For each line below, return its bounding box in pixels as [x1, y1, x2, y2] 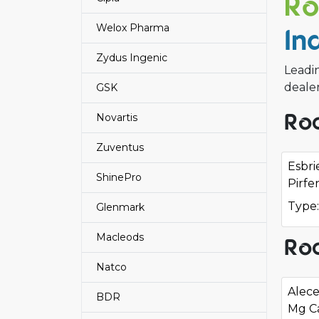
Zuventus [96, 141, 144, 154]
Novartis [96, 111, 137, 124]
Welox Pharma [96, 21, 169, 34]
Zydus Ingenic [96, 51, 167, 64]
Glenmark [96, 201, 145, 214]
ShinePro [96, 171, 142, 184]
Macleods [96, 231, 144, 244]
